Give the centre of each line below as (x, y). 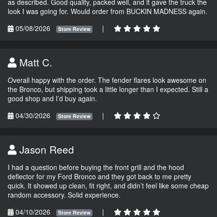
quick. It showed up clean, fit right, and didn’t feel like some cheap (108, 186)
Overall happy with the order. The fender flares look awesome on (107, 80)
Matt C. (34, 62)
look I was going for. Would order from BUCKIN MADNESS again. (108, 11)
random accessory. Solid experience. (64, 195)
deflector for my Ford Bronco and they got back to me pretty (100, 177)
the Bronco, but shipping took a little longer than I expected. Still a (108, 89)
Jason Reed (45, 149)
